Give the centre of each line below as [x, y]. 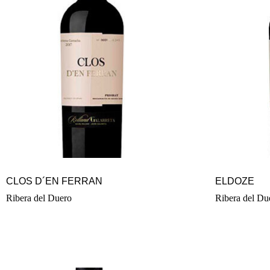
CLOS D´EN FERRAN [54, 181]
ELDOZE [235, 181]
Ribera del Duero [39, 198]
